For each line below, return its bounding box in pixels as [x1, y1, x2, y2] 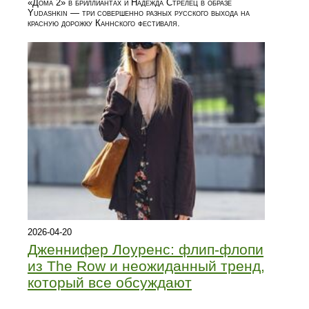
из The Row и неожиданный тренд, [28, 257, 265, 274]
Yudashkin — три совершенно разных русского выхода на [28, 7, 250, 18]
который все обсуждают [28, 274, 192, 290]
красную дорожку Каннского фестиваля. [28, 17, 180, 28]
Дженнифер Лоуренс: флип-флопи [28, 241, 263, 257]
